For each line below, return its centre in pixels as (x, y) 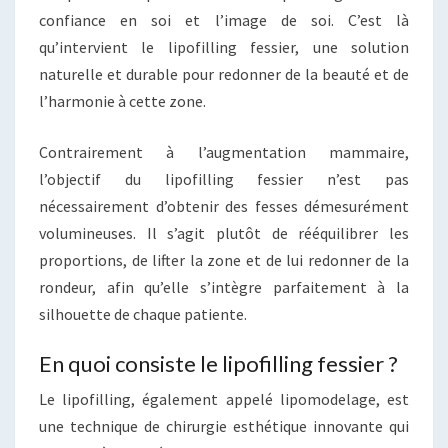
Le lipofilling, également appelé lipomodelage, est (224, 398)
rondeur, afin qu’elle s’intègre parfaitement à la (224, 286)
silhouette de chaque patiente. (143, 313)
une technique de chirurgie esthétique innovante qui (224, 425)
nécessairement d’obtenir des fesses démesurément (224, 205)
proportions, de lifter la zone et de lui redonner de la (224, 259)
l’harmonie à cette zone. (122, 100)
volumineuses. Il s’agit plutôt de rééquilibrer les (224, 232)
